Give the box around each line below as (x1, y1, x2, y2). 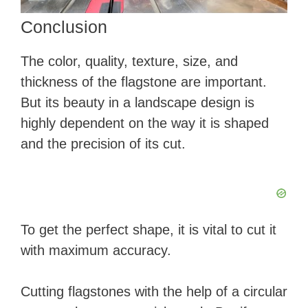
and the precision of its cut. (21, 135, 186, 151)
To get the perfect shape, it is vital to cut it (21, 221, 276, 237)
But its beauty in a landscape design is (21, 94, 254, 110)
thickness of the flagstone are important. (21, 74, 267, 89)
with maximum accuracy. (21, 242, 171, 258)
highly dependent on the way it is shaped (21, 115, 269, 131)
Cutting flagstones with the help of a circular (21, 283, 287, 299)
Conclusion (21, 16, 107, 36)
